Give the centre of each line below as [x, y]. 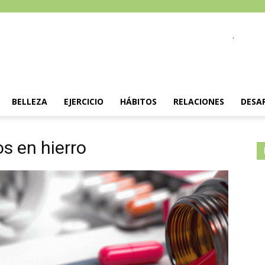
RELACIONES [199, 101]
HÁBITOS [138, 101]
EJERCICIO [84, 101]
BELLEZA [30, 101]
